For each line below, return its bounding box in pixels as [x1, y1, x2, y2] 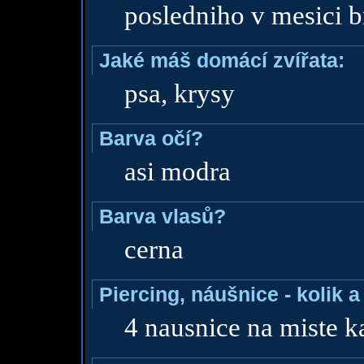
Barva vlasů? [98, 205, 226, 227]
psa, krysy [123, 79, 235, 108]
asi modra [123, 157, 231, 186]
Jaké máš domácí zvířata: [98, 49, 344, 71]
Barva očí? [98, 127, 203, 149]
